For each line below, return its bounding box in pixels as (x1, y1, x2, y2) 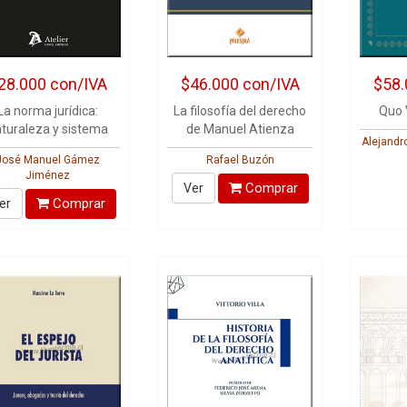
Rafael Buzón (205, 154, 274, 166)
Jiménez (25, 169, 70, 182)
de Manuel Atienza (185, 122, 294, 136)
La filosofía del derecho (174, 104, 307, 118)
